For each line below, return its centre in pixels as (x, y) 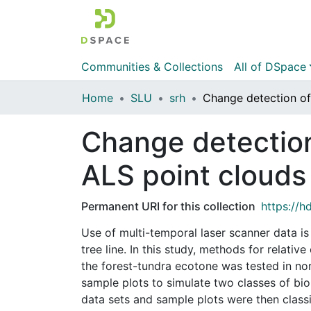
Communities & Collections (152, 66)
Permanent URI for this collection (168, 206)
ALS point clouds (194, 175)
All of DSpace (270, 66)
